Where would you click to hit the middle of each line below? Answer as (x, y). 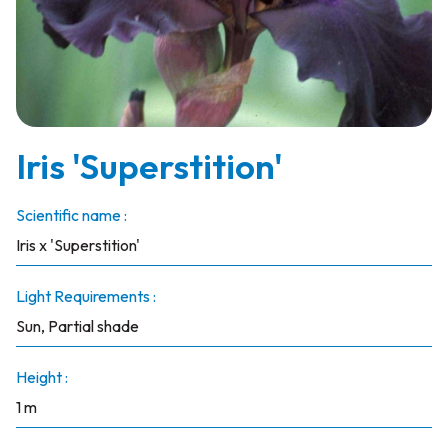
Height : (41, 377)
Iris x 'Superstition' (77, 245)
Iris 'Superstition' (149, 166)
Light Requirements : (85, 296)
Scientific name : (71, 215)
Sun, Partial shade (77, 326)
